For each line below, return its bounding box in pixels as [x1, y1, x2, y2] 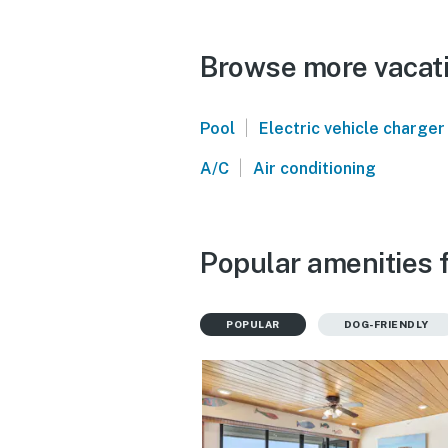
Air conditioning [252, 158, 376, 178]
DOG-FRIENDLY [343, 317, 429, 330]
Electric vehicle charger [258, 118, 445, 138]
